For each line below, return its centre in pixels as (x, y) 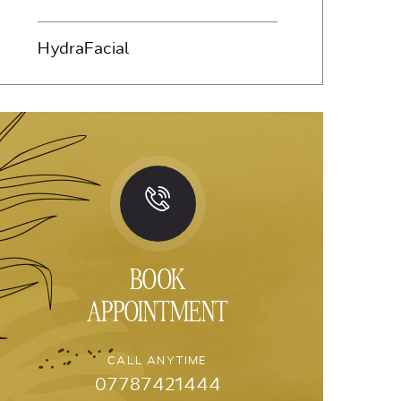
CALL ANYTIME (158, 360)
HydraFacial (84, 49)
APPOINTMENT (158, 309)
